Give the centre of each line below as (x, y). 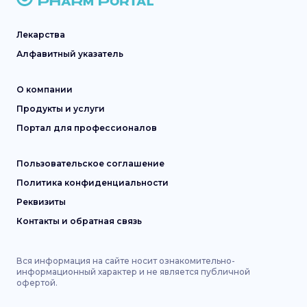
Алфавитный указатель (70, 54)
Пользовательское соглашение (90, 163)
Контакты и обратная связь (79, 221)
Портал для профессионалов (87, 128)
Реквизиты (41, 202)
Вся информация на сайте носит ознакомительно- (126, 261)
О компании (45, 89)
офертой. (37, 283)
